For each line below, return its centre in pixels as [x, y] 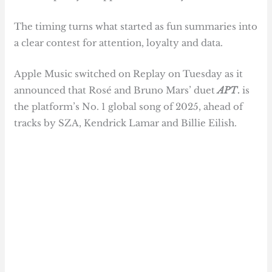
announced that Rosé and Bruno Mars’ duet [116, 90]
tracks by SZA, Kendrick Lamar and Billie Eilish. [126, 123]
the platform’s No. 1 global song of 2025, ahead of [129, 107]
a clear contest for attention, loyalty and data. [119, 43]
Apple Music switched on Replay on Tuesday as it [129, 74]
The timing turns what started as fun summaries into [136, 27]
